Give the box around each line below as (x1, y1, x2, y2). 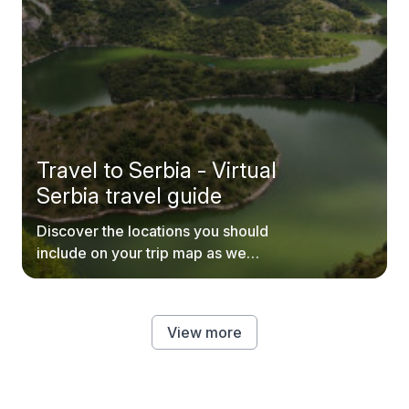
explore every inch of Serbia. (37, 266, 236, 284)
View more (167, 323, 242, 341)
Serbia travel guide (37, 183, 222, 209)
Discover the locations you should (37, 222, 268, 240)
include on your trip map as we (37, 244, 246, 262)
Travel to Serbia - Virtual (37, 157, 277, 184)
